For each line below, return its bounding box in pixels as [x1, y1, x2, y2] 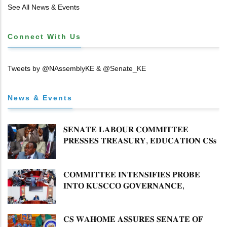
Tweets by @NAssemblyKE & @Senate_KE [8, 64, 146, 73]
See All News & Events [8, 3, 80, 12]
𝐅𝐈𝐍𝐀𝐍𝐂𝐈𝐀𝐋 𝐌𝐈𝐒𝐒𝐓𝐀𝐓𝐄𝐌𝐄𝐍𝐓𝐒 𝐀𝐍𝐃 [63, 192, 205, 201]
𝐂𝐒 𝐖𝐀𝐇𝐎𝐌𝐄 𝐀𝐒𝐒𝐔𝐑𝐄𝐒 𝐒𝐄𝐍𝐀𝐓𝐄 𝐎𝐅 [63, 215, 203, 224]
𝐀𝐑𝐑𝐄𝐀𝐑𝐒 [63, 159, 102, 168]
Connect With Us [8, 32, 81, 41]
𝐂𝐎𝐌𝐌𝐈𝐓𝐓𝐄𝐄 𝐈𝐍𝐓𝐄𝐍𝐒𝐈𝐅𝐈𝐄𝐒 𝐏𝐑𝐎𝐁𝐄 [63, 170, 200, 179]
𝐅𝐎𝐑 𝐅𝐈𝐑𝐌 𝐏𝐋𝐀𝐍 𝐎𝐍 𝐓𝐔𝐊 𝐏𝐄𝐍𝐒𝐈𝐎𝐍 [63, 147, 201, 157]
